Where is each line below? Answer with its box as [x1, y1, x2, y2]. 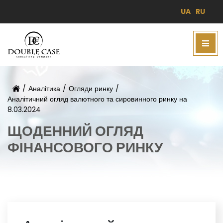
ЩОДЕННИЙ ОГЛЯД [7, 121, 143, 141]
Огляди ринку [69, 84, 113, 94]
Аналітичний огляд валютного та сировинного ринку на [7, 94, 187, 105]
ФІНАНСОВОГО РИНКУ [7, 138, 163, 158]
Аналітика [28, 84, 60, 94]
